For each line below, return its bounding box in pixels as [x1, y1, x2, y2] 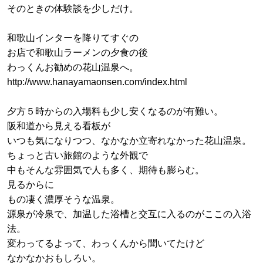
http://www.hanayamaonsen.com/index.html [7, 77, 187, 87]
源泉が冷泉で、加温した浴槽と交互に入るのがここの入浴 [7, 209, 251, 220]
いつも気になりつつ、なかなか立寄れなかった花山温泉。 [7, 136, 251, 146]
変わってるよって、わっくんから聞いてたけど [7, 238, 204, 249]
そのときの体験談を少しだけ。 [7, 4, 139, 14]
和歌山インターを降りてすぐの [7, 33, 139, 43]
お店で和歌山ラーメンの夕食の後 [7, 48, 148, 58]
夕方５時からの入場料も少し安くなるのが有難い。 [7, 106, 223, 117]
